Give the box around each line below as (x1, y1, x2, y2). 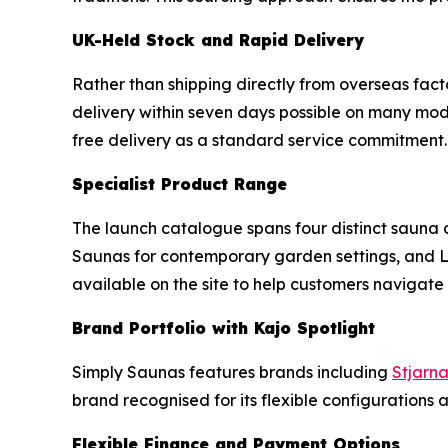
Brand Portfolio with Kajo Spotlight (72, 318, 375, 338)
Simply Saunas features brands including (72, 362, 392, 382)
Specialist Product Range (72, 174, 287, 194)
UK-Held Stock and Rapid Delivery (72, 30, 364, 50)
